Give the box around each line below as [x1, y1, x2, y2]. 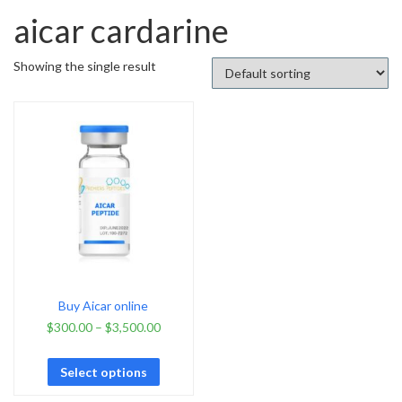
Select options [59, 363, 147, 380]
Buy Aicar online [58, 298, 149, 314]
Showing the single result [13, 57, 156, 74]
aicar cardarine [13, 10, 229, 50]
